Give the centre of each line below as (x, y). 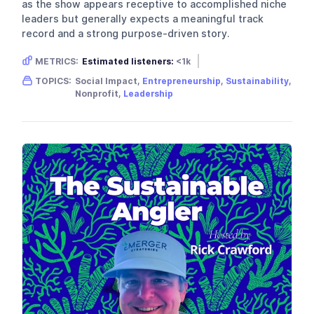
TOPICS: (54, 81)
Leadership (149, 94)
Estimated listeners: (128, 62)
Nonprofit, (100, 94)
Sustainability (258, 81)
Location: (214, 76)
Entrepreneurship (182, 81)
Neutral (160, 76)
